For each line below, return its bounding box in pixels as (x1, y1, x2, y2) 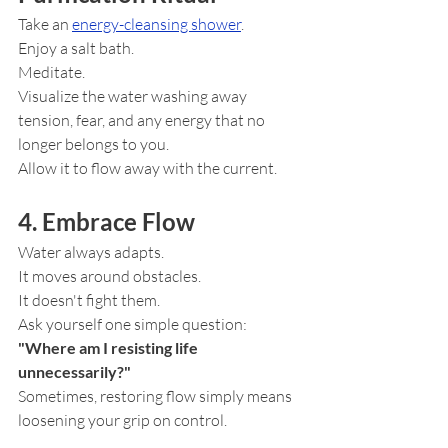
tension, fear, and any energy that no (18, 110, 268, 131)
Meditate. (18, 62, 85, 83)
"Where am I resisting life (18, 338, 201, 358)
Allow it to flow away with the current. (18, 158, 277, 179)
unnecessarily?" (18, 362, 131, 382)
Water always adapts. (18, 242, 164, 263)
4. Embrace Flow (18, 207, 195, 237)
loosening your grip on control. (18, 410, 227, 431)
